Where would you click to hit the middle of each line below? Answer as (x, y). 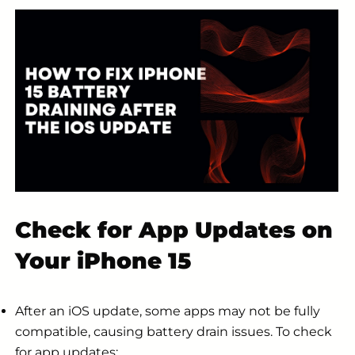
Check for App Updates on (174, 229)
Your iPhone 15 (103, 260)
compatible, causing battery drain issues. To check (174, 331)
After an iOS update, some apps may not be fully (168, 311)
